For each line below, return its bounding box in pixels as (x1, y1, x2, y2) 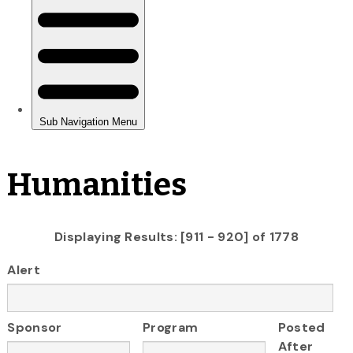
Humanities (7, 165, 188, 204)
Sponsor (7, 319, 62, 336)
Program (143, 319, 199, 336)
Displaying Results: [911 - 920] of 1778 (54, 228, 299, 245)
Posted (277, 319, 325, 336)
